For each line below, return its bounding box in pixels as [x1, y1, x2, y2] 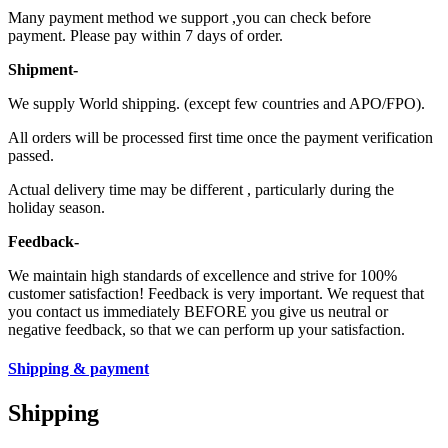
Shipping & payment [8, 360, 149, 378]
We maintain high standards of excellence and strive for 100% [8, 267, 397, 285]
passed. [8, 147, 54, 165]
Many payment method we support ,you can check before [8, 9, 371, 27]
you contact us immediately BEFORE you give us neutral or [8, 303, 388, 321]
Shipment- [8, 61, 78, 79]
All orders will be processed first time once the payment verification [8, 129, 433, 147]
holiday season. [8, 199, 105, 217]
